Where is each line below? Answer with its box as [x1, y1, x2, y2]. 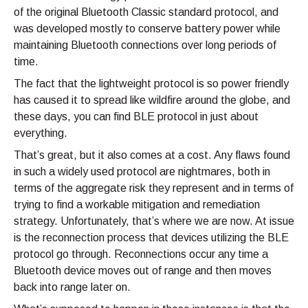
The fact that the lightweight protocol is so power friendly [14, 78, 289, 90]
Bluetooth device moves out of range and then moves [14, 265, 272, 277]
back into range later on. [14, 281, 131, 294]
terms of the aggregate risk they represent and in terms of [14, 182, 294, 195]
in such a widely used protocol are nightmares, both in [14, 166, 270, 178]
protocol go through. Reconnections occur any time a [14, 248, 268, 261]
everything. [14, 127, 67, 140]
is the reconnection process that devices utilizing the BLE [14, 232, 289, 244]
